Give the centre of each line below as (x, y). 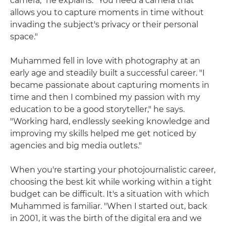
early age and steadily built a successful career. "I (107, 73)
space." (24, 36)
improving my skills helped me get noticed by (103, 133)
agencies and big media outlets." (76, 145)
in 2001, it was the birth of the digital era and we (106, 218)
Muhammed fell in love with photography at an (105, 61)
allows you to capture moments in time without (107, 12)
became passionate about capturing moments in (110, 85)
